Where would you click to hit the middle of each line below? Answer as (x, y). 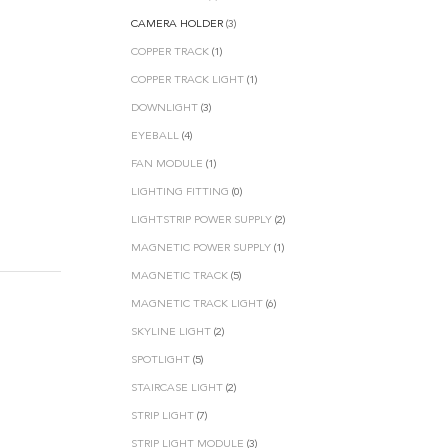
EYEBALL (155, 136)
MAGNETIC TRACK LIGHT (197, 304)
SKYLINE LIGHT (171, 332)
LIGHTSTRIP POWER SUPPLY (201, 220)
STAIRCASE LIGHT (177, 388)
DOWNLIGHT (164, 108)
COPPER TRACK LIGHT (187, 80)
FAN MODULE (167, 164)
